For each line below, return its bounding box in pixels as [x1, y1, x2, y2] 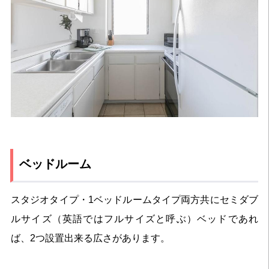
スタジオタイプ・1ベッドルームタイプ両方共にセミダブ [10, 195, 259, 205]
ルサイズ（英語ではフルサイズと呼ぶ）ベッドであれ [10, 214, 259, 225]
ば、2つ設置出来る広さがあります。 [10, 233, 170, 244]
